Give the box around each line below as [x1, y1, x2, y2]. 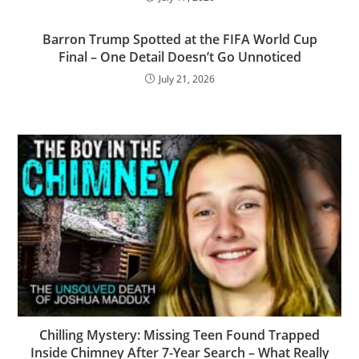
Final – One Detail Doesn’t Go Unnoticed [58, 48, 301, 67]
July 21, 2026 [158, 72, 215, 87]
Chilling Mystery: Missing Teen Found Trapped [39, 326, 320, 345]
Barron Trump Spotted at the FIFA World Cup [42, 30, 317, 49]
